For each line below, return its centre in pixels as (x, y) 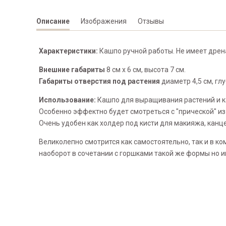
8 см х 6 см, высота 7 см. (146, 70)
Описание (53, 21)
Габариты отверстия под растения (99, 81)
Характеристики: (69, 51)
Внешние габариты (73, 70)
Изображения (104, 21)
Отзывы (151, 21)
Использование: (68, 100)
